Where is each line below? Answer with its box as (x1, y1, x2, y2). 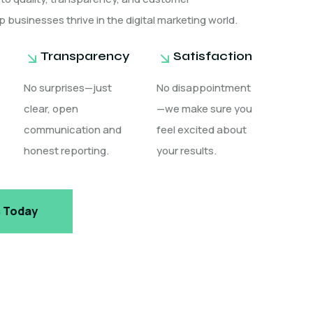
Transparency (41, 48, 130, 64)
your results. (156, 143, 217, 158)
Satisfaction (173, 48, 252, 64)
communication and (24, 122, 122, 137)
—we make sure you (156, 101, 252, 116)
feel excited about (156, 122, 247, 137)
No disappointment (156, 80, 251, 95)
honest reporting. (24, 143, 109, 158)
